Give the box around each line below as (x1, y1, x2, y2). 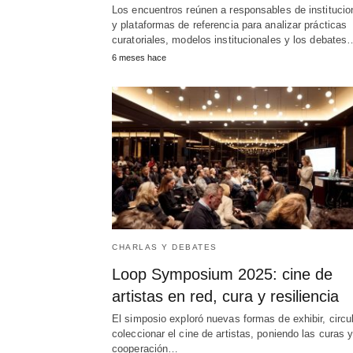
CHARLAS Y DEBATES (112, 243, 217, 252)
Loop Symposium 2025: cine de (112, 266, 333, 284)
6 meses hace (112, 53, 166, 63)
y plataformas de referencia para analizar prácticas (112, 19, 347, 32)
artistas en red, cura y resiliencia (112, 288, 339, 306)
